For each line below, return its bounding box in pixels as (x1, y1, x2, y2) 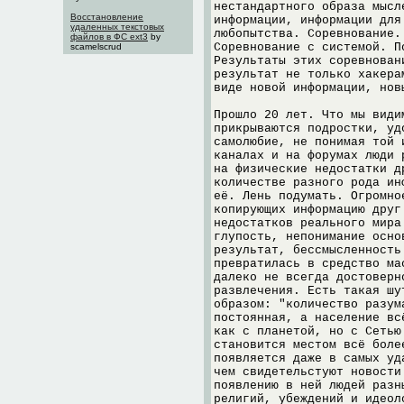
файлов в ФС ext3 (70, 32, 148, 41)
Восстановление (70, 12, 143, 22)
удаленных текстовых (70, 22, 164, 32)
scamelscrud (70, 41, 122, 51)
